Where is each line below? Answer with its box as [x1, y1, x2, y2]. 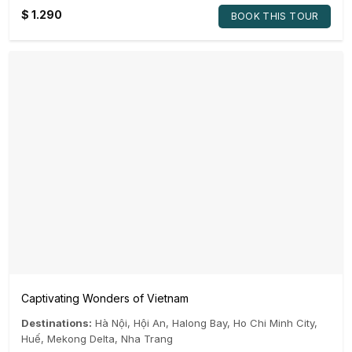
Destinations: [21, 317, 92, 330]
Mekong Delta [47, 332, 115, 346]
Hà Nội [95, 317, 127, 330]
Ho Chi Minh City [233, 317, 314, 330]
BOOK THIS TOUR [230, 9, 319, 22]
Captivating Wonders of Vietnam [21, 291, 189, 306]
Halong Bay [172, 317, 227, 330]
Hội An [134, 317, 166, 330]
